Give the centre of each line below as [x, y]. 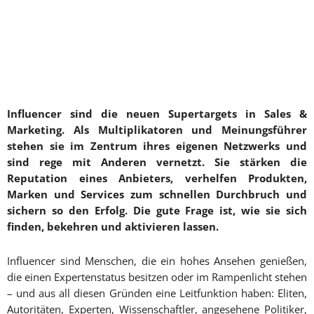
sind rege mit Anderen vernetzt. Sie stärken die [157, 162]
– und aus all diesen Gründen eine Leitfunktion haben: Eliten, [157, 293]
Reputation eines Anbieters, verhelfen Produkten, [157, 178]
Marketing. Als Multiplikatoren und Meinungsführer [157, 130]
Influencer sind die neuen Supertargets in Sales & [157, 114]
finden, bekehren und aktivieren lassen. [113, 227]
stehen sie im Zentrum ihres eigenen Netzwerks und [157, 146]
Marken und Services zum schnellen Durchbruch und [157, 194]
